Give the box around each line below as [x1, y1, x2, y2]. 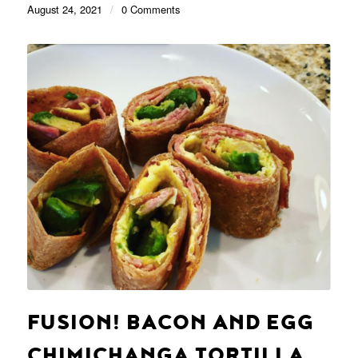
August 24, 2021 [26, 2, 102, 18]
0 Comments [121, 2, 180, 18]
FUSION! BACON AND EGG [26, 310, 314, 336]
